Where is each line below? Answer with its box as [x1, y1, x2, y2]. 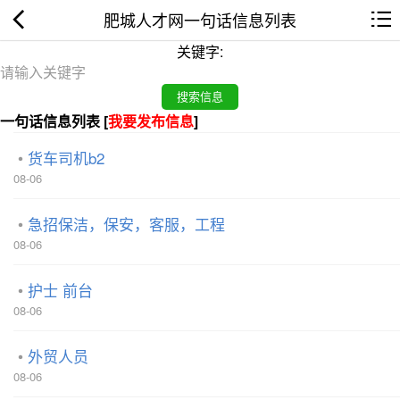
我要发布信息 [108, 110, 194, 131]
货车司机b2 [28, 146, 104, 169]
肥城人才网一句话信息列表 [104, 8, 296, 31]
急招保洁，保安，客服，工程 [28, 212, 225, 235]
